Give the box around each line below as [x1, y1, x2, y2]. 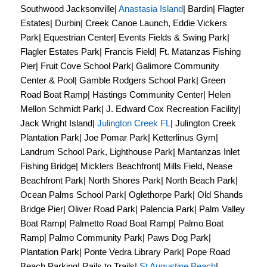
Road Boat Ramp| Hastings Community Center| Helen [20, 89, 231, 100]
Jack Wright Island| [20, 117, 97, 128]
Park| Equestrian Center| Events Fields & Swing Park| [20, 32, 229, 42]
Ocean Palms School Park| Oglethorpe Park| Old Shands [20, 189, 243, 200]
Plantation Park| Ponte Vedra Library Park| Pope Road [20, 246, 230, 257]
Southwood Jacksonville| [20, 3, 119, 14]
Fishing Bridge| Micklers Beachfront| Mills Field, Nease [20, 160, 232, 171]
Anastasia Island [118, 3, 183, 14]
